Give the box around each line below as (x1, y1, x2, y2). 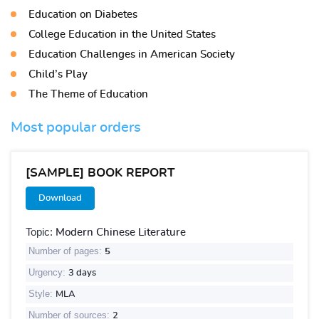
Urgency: (28, 267, 68, 278)
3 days (68, 268, 96, 278)
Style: (28, 288, 56, 299)
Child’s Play (28, 69, 88, 80)
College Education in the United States (28, 29, 216, 40)
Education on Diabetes (28, 9, 137, 20)
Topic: (26, 226, 56, 238)
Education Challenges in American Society (28, 49, 235, 60)
